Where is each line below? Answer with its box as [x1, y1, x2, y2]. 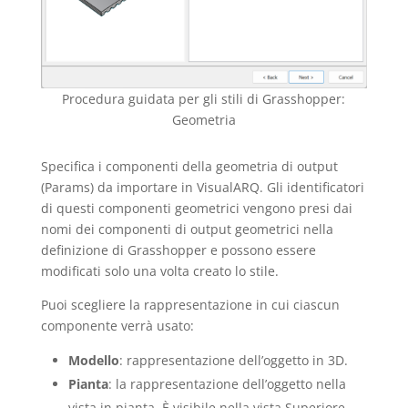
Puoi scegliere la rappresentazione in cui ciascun [40, 295, 340, 313]
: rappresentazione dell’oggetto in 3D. [118, 351, 348, 369]
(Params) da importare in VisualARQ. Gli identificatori [40, 178, 364, 196]
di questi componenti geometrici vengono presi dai [40, 199, 352, 217]
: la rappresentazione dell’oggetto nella [107, 374, 346, 393]
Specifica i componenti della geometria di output [40, 157, 338, 175]
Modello [67, 351, 119, 369]
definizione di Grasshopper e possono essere [40, 240, 316, 259]
